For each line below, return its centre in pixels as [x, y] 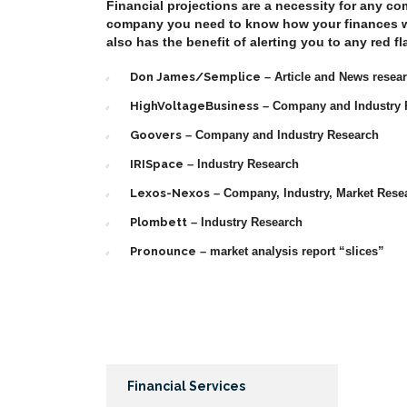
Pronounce [163, 251]
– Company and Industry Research [280, 134]
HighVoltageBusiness [194, 105]
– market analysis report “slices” [290, 251]
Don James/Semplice [195, 76]
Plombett [159, 222]
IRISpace [157, 164]
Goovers [156, 134]
